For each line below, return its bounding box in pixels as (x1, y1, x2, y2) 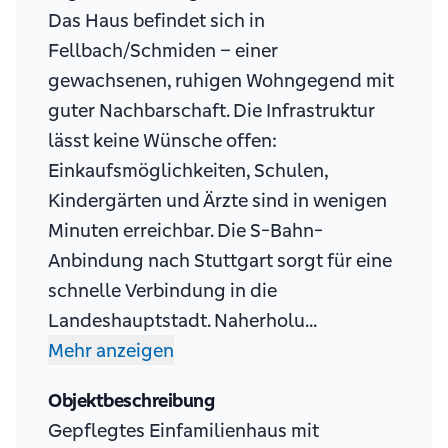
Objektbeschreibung (48, 388, 214, 413)
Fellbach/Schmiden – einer (48, 38, 278, 63)
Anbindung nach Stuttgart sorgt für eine (48, 248, 392, 273)
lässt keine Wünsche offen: (48, 128, 277, 153)
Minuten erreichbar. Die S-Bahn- (48, 218, 323, 243)
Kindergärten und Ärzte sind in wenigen (48, 188, 387, 213)
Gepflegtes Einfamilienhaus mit (48, 418, 319, 443)
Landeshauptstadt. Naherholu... (48, 308, 316, 333)
